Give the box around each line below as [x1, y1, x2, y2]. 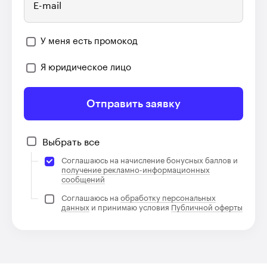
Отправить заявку [86, 98, 181, 109]
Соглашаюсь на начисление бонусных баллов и [61, 156, 238, 164]
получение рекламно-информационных [61, 166, 210, 174]
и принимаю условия [89, 203, 171, 212]
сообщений [61, 175, 105, 184]
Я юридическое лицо [41, 63, 131, 72]
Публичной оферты [171, 203, 243, 212]
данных [61, 203, 89, 212]
